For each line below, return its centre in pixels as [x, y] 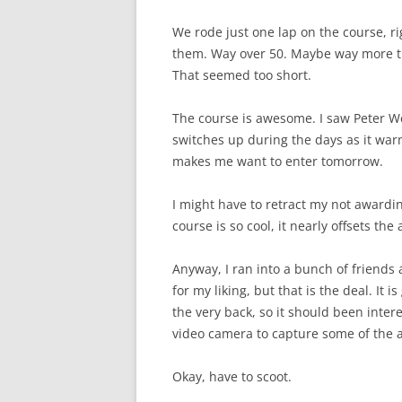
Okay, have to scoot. [232, 377]
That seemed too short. [242, 75]
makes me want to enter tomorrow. [278, 162]
